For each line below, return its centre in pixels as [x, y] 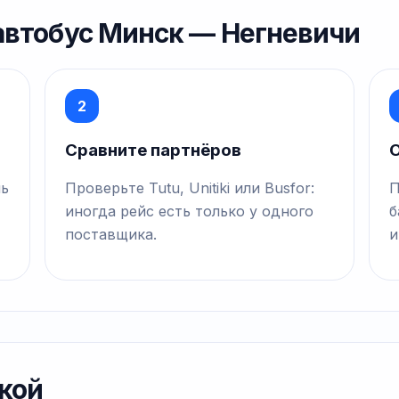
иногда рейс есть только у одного [190, 212]
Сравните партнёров [154, 150]
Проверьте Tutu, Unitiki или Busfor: [190, 188]
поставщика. [111, 235]
